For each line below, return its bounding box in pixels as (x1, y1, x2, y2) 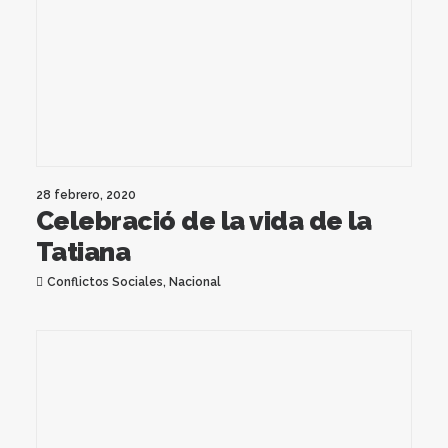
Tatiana (36, 236, 131, 267)
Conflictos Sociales (46, 274, 163, 289)
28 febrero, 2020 (36, 187, 136, 202)
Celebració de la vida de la (36, 205, 372, 236)
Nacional (168, 274, 221, 289)
